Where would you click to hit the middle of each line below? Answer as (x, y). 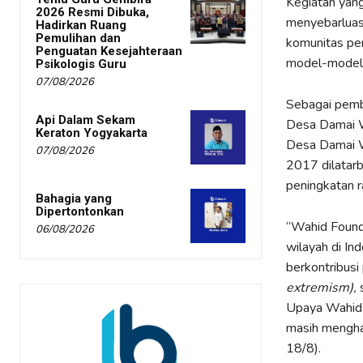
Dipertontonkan (80, 212)
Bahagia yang (74, 199)
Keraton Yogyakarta (92, 132)
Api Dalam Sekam (85, 120)
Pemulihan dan (78, 38)
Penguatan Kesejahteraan (109, 51)
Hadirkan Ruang (81, 25)
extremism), (321, 287)
